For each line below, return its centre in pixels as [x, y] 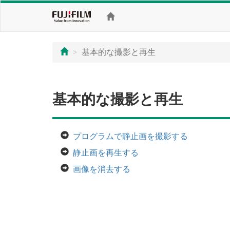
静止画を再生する [106, 153]
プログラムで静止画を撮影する [130, 136]
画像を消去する [102, 169]
